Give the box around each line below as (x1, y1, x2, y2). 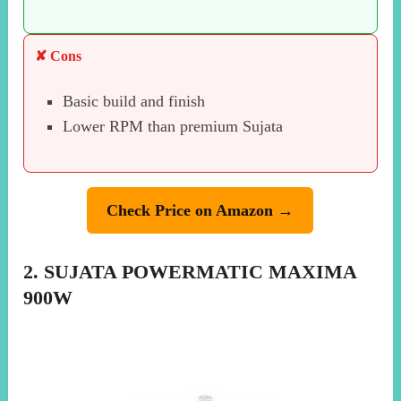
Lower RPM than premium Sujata (62, 116, 283, 135)
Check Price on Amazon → (107, 200, 294, 219)
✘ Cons (35, 47, 82, 64)
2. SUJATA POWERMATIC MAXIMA (23, 260, 357, 283)
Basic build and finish (62, 91, 205, 110)
